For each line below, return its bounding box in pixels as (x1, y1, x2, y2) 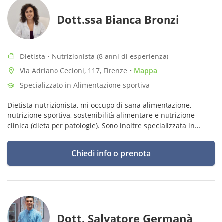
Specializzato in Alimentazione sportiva (20, 80, 150, 90)
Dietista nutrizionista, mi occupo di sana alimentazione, (7, 100, 191, 110)
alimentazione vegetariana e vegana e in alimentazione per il (7, 131, 210, 141)
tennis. (7, 142, 30, 151)
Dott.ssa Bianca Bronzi (57, 12, 179, 27)
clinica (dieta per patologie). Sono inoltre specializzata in (7, 121, 195, 130)
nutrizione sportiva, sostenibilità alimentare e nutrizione (7, 111, 195, 120)
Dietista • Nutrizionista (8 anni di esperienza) (20, 52, 168, 61)
